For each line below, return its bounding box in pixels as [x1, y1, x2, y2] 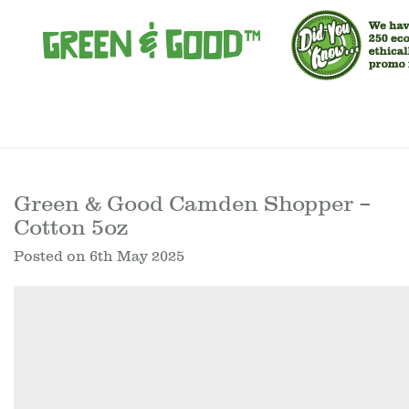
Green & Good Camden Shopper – [14, 191, 372, 216]
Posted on [14, 248, 89, 265]
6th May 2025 [89, 248, 184, 265]
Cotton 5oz [14, 215, 128, 240]
